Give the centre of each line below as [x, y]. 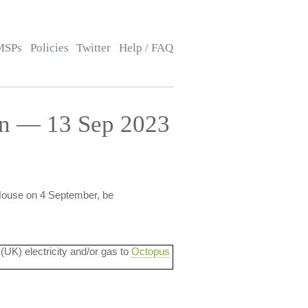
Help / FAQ [146, 48]
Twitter [94, 48]
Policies [49, 48]
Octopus [151, 251]
